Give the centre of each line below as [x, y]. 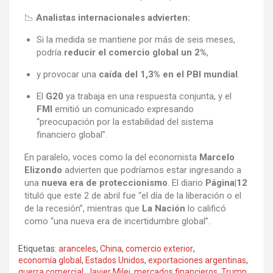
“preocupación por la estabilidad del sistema [125, 122]
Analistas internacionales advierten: [113, 17]
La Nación [164, 208]
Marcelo [217, 157]
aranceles [77, 248]
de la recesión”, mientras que [83, 208]
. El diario [186, 183]
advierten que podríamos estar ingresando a [152, 170]
